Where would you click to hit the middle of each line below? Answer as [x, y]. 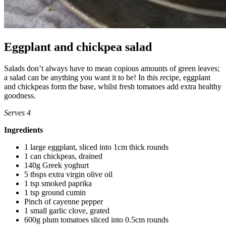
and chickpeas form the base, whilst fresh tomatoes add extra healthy [113, 86]
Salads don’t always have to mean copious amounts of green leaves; [112, 68]
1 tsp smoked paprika [58, 183]
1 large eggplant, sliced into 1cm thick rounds [96, 147]
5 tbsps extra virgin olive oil [68, 174]
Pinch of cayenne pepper [64, 201]
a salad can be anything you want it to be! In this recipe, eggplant [107, 77]
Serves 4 [17, 112]
